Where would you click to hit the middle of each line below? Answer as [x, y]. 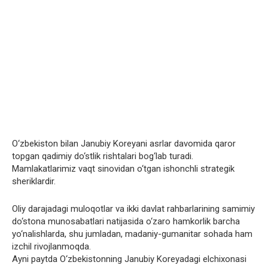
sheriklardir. [34, 182]
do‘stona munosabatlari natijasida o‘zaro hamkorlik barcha [126, 222]
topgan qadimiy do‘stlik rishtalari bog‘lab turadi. [103, 156]
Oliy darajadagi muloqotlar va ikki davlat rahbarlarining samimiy [133, 209]
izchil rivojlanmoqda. [51, 247]
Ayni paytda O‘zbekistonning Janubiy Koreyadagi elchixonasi [129, 259]
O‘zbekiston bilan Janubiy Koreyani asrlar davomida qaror [124, 144]
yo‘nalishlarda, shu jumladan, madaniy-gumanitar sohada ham [132, 234]
